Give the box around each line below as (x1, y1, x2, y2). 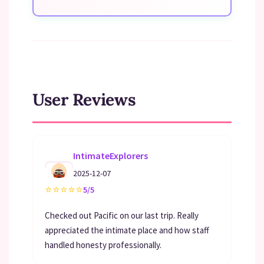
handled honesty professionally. (45, 239, 161, 250)
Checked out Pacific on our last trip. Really (45, 210, 199, 221)
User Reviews (32, 89, 136, 110)
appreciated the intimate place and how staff (45, 225, 209, 236)
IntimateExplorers (73, 150, 148, 161)
